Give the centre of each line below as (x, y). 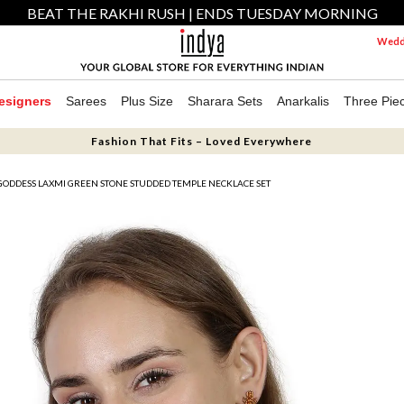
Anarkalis (303, 101)
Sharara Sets (225, 101)
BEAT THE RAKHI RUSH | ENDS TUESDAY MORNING (202, 13)
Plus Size (147, 101)
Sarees (86, 101)
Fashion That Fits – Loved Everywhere (202, 141)
